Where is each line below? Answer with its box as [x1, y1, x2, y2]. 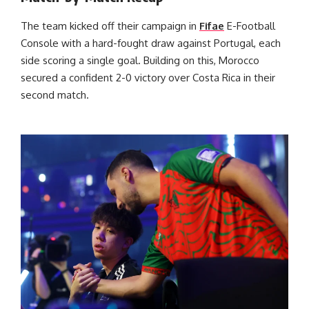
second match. [21, 88, 92, 102]
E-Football [224, 19, 275, 33]
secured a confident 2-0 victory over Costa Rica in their [21, 71, 275, 85]
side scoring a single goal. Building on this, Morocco [21, 54, 259, 68]
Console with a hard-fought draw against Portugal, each [21, 37, 281, 50]
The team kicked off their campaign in [21, 19, 199, 33]
